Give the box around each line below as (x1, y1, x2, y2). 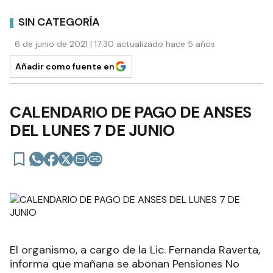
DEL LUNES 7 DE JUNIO (10, 119, 174, 141)
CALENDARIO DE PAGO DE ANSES (10, 101, 252, 122)
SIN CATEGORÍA (18, 15, 100, 30)
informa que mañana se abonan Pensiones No (10, 256, 239, 271)
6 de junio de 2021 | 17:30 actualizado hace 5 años (15, 38, 215, 49)
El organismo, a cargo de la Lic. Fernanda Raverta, (10, 242, 260, 257)
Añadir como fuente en (15, 60, 115, 72)
